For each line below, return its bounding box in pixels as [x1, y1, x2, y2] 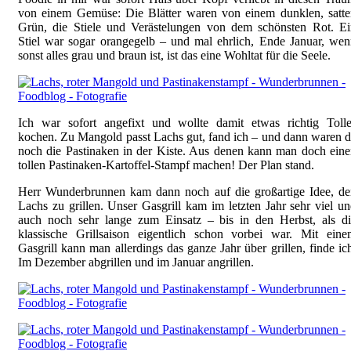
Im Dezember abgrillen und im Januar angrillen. [18, 255, 254, 270]
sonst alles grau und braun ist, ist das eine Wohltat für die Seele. [18, 49, 331, 63]
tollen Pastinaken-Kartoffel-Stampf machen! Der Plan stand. [18, 158, 314, 172]
